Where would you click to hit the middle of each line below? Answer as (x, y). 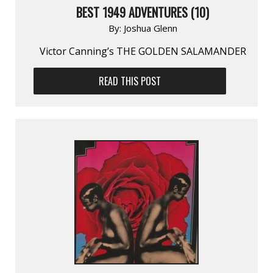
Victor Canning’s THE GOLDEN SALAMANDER (143, 51)
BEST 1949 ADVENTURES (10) (143, 12)
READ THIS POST (130, 81)
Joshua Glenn (150, 28)
